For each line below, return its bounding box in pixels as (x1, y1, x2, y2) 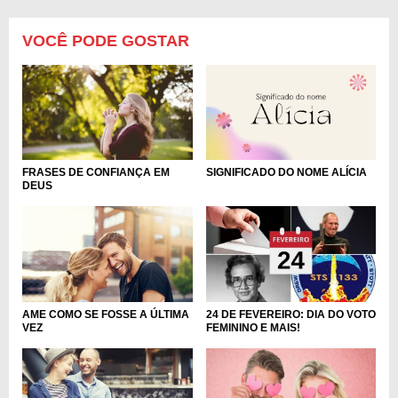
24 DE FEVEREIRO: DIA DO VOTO (205, 307, 376, 321)
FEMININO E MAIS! (205, 321, 300, 334)
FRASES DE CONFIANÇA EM (22, 166, 170, 179)
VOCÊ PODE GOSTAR (22, 31, 189, 50)
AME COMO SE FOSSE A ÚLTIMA (22, 307, 189, 321)
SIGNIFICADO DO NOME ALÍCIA (205, 166, 367, 179)
